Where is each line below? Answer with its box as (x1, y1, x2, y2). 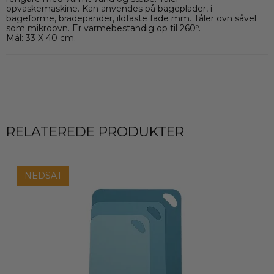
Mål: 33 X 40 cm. (6, 32, 76, 43)
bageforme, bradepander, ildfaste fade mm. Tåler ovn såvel (6, 12, 256, 24)
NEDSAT (24, 170, 62, 182)
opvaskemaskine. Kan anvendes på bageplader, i (6, 2, 212, 14)
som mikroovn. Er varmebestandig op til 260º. (6, 22, 201, 34)
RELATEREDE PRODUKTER (6, 123, 184, 139)
